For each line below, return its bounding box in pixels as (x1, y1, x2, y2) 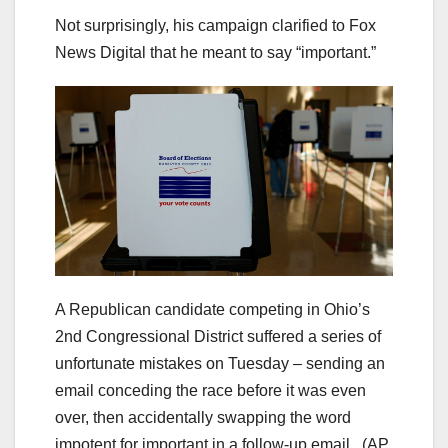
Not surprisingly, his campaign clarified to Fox (55, 16, 376, 34)
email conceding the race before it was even (55, 381, 366, 399)
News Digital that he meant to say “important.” (55, 43, 376, 61)
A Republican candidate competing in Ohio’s (55, 300, 370, 318)
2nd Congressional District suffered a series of (55, 327, 381, 345)
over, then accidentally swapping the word (55, 408, 351, 426)
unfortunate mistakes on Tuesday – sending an (55, 354, 385, 372)
